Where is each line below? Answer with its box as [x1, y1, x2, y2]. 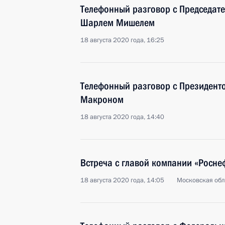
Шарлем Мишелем [80, 17, 155, 29]
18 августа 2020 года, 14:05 [80, 176, 164, 185]
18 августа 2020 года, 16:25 [80, 36, 164, 45]
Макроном [80, 93, 124, 105]
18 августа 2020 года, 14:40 [80, 113, 164, 122]
